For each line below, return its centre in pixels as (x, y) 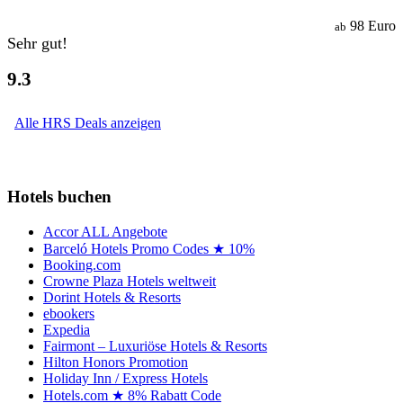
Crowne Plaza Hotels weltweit (130, 281)
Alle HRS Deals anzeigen (88, 122)
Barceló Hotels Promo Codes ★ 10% (149, 248)
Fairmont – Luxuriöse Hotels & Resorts (155, 345)
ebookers (69, 313)
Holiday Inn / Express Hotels (125, 378)
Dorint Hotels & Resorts (112, 297)
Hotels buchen (59, 196)
